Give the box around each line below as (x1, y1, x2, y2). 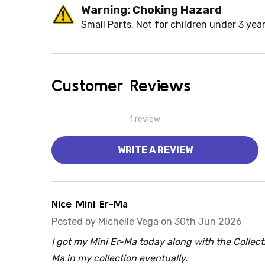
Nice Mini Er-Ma (51, 198, 128, 211)
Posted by (51, 216, 98, 228)
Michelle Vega (98, 216, 159, 228)
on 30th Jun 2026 (159, 216, 242, 228)
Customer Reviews (51, 76, 191, 95)
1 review (130, 114, 160, 124)
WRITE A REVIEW (117, 144, 193, 156)
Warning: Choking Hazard (81, 3, 222, 17)
